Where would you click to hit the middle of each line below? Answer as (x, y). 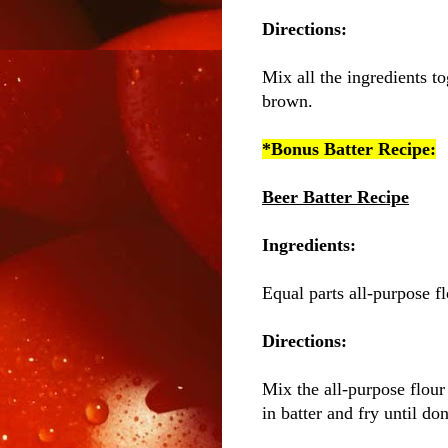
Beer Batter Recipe (335, 197)
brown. (287, 101)
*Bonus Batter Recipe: (349, 149)
